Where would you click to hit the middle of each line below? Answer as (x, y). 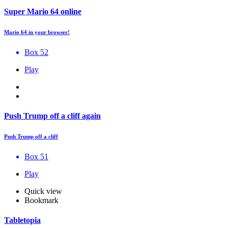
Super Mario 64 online (43, 11)
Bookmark (41, 201)
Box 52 (36, 52)
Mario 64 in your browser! (37, 32)
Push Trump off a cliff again (52, 116)
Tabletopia (22, 220)
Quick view (43, 191)
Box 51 (36, 157)
